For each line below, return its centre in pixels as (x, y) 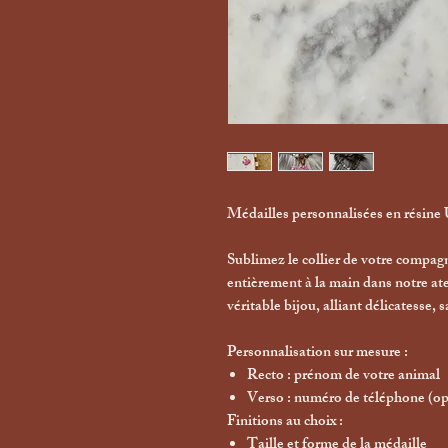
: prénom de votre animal (362, 376)
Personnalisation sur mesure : (317, 353)
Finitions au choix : (285, 422)
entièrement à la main (293, 284)
